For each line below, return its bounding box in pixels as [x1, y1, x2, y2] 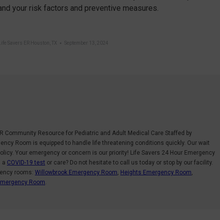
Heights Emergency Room [120, 168, 192, 176]
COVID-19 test [7, 159, 45, 166]
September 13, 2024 [64, 40, 109, 46]
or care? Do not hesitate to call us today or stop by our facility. [45, 159, 213, 166]
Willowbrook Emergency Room [35, 168, 117, 176]
